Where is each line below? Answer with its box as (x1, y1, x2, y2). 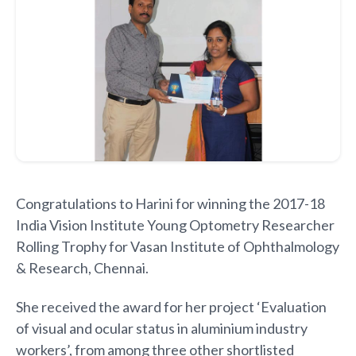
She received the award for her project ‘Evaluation (16, 297, 327, 315)
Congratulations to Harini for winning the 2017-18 (16, 194, 325, 212)
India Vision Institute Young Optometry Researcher (16, 215, 335, 234)
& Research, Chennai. (16, 258, 149, 277)
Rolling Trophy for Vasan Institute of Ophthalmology (16, 237, 339, 255)
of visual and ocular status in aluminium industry (16, 319, 308, 337)
